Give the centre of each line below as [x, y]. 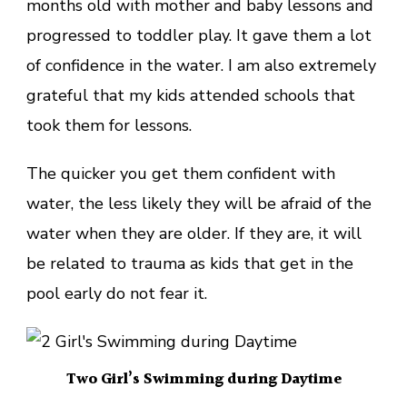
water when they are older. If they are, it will [194, 233]
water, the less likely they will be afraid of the [199, 203]
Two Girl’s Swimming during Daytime [203, 379]
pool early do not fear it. [117, 293]
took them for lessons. [109, 125]
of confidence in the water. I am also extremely [201, 65]
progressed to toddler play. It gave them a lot [199, 35]
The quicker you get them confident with [181, 173]
